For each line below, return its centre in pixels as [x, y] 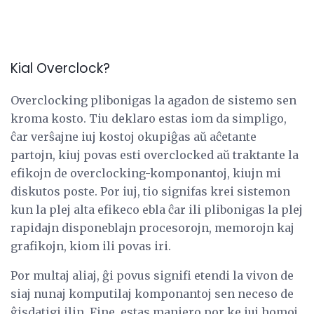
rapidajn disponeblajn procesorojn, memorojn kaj [152, 228]
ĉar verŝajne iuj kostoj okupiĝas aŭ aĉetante [134, 137]
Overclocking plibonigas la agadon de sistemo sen [153, 101]
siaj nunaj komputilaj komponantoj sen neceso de [152, 294]
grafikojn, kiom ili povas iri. [91, 246]
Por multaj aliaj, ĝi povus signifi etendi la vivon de [152, 276]
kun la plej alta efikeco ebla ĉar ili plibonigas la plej [157, 210]
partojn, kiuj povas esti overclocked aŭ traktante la [155, 155]
